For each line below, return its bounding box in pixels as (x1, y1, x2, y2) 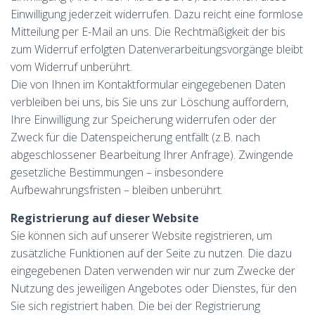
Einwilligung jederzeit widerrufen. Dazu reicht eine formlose (11, 6, 303, 22)
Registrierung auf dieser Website (11, 210, 199, 226)
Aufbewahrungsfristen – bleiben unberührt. (11, 182, 223, 198)
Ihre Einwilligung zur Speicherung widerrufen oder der (11, 112, 276, 127)
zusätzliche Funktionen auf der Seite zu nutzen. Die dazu (11, 245, 292, 261)
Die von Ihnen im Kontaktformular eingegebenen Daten (11, 77, 285, 92)
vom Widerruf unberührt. (11, 59, 132, 75)
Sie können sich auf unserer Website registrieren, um (11, 228, 272, 243)
